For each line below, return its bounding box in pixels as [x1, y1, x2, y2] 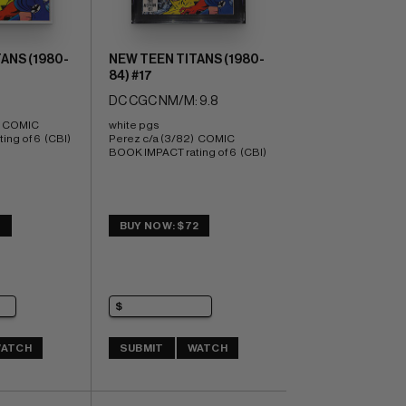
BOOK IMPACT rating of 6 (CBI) [108, 147, 266, 159]
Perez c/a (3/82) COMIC [108, 133, 235, 145]
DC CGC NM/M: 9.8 [108, 95, 217, 109]
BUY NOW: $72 [119, 220, 199, 232]
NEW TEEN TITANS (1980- [108, 53, 265, 67]
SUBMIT [119, 342, 164, 353]
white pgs [108, 120, 161, 131]
